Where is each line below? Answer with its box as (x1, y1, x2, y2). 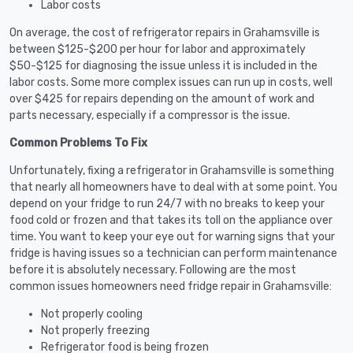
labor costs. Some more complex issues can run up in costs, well (9, 75, 333, 89)
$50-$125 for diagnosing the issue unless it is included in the (9, 58, 318, 72)
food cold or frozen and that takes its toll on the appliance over (9, 213, 333, 227)
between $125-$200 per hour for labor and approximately (9, 42, 306, 56)
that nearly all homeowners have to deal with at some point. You (9, 180, 337, 194)
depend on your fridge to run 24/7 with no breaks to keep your (9, 196, 325, 210)
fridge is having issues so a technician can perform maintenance (9, 246, 337, 260)
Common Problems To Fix (9, 136, 147, 150)
